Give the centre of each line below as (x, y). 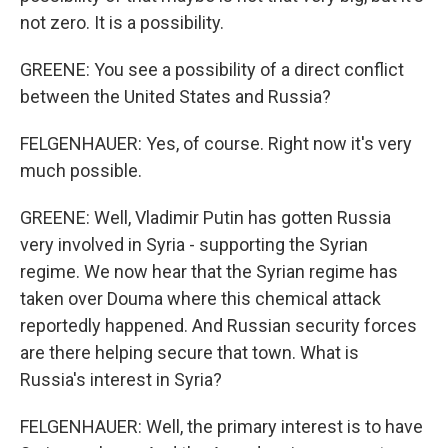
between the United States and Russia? (175, 96)
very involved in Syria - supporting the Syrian (194, 244)
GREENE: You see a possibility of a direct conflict (212, 69)
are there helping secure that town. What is (189, 352)
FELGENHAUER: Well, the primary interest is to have (221, 426)
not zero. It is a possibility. (122, 22)
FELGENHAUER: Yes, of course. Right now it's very (216, 143)
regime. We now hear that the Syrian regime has (209, 271)
